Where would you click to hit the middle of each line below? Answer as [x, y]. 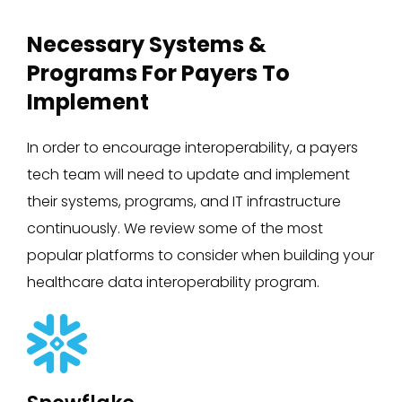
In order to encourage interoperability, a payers [192, 147]
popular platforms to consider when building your [201, 255]
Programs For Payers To [158, 73]
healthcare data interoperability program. [173, 282]
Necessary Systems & [147, 44]
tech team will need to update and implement [188, 174]
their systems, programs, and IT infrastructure [184, 201]
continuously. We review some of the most [175, 228]
